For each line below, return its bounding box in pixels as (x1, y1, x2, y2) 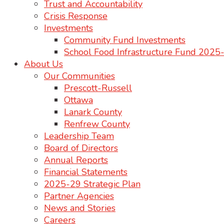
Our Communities (44, 70, 115, 82)
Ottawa (64, 94, 93, 106)
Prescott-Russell (64, 82, 132, 94)
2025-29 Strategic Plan (44, 178, 140, 190)
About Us (24, 58, 63, 70)
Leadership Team (44, 130, 114, 142)
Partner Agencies (44, 190, 114, 202)
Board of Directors (44, 142, 118, 154)
